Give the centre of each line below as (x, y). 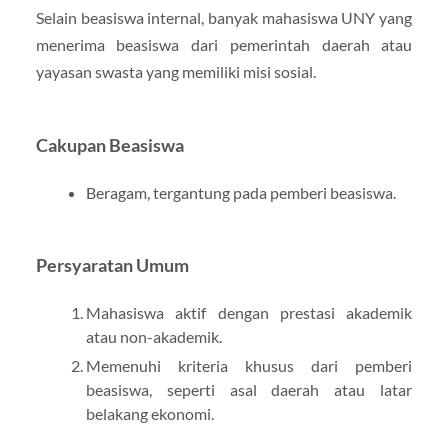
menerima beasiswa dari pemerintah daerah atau (224, 44)
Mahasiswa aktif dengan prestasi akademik (249, 312)
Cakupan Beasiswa (109, 145)
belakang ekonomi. (149, 413)
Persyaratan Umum (112, 265)
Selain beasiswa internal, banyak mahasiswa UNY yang (224, 17)
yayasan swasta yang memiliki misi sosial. (175, 71)
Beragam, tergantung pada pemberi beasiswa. (240, 192)
